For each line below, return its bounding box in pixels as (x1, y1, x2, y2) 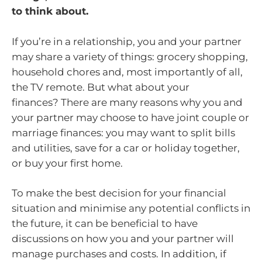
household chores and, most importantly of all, (12, 65, 243, 78)
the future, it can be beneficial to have (12, 218, 198, 230)
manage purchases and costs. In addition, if (12, 248, 226, 260)
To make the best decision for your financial (12, 187, 226, 199)
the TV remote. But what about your (12, 81, 189, 93)
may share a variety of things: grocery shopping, (12, 50, 248, 63)
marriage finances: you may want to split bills (12, 126, 235, 139)
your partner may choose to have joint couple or (12, 111, 249, 123)
